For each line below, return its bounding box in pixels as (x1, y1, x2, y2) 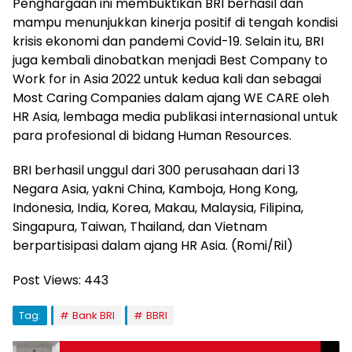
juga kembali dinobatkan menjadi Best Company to (13, 50, 328, 69)
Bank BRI (72, 307, 115, 323)
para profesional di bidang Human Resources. (13, 126, 295, 145)
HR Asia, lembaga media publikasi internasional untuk (13, 107, 338, 126)
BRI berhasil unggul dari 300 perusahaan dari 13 (13, 160, 299, 179)
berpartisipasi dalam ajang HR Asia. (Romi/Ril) (13, 236, 293, 255)
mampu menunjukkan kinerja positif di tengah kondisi (13, 13, 338, 31)
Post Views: (13, 270, 81, 289)
